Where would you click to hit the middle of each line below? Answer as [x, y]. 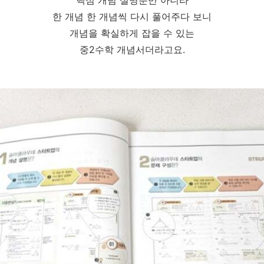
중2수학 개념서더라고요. [132, 49]
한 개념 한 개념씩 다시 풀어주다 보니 [132, 16]
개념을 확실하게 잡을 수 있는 [132, 33]
